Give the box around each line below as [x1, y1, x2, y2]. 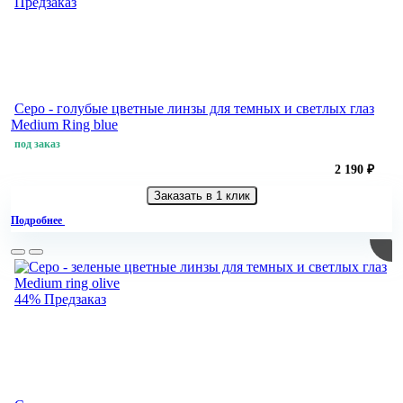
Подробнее [11, 214, 65, 228]
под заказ [14, 138, 60, 151]
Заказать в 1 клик [153, 189, 250, 203]
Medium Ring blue [11, 117, 118, 133]
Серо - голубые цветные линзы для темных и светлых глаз [14, 101, 374, 117]
